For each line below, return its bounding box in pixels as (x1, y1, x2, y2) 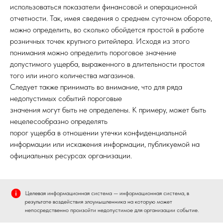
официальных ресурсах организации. (10, 151, 132, 160)
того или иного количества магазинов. (10, 71, 135, 80)
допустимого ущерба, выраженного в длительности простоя (10, 59, 205, 69)
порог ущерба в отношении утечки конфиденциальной (10, 128, 187, 137)
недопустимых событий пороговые (10, 94, 122, 103)
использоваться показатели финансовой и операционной (10, 2, 197, 11)
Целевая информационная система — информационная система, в (25, 190, 189, 197)
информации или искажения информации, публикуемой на (10, 139, 200, 149)
